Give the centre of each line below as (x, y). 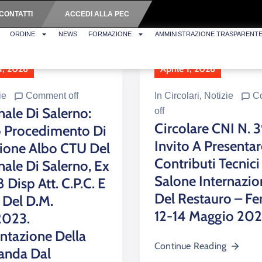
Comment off (52, 95)
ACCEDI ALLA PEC (97, 14)
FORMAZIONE (110, 34)
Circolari (182, 95)
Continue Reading (191, 246)
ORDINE (23, 34)
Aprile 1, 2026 (188, 68)
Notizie (219, 95)
